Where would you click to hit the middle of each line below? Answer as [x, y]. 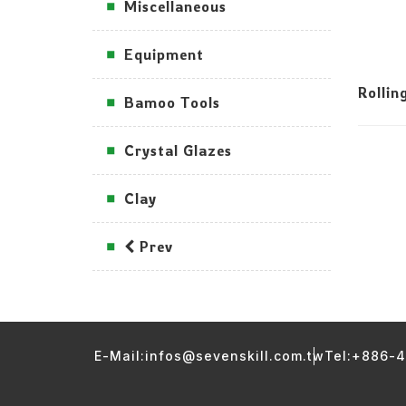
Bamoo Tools [172, 102]
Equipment [164, 54]
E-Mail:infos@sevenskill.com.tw [209, 356]
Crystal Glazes [178, 150]
